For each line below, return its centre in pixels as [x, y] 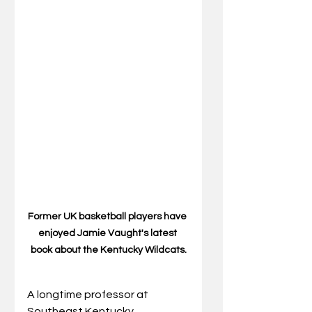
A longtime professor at [89, 294]
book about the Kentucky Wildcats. [108, 250]
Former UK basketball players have [108, 216]
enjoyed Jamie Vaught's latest [108, 233]
